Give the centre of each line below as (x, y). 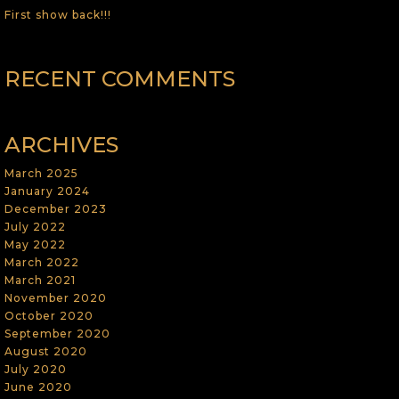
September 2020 (57, 333)
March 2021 (40, 280)
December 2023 (55, 208)
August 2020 (45, 351)
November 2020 (55, 297)
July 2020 (35, 369)
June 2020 (38, 387)
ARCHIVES (61, 144)
